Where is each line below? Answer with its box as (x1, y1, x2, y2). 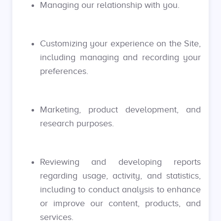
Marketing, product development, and (40, 105, 201, 114)
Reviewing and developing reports (40, 157, 201, 167)
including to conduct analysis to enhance (40, 184, 201, 194)
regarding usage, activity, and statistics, (40, 171, 201, 181)
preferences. (40, 66, 88, 76)
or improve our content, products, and (40, 198, 201, 208)
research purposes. (40, 118, 114, 128)
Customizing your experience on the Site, (40, 38, 201, 48)
